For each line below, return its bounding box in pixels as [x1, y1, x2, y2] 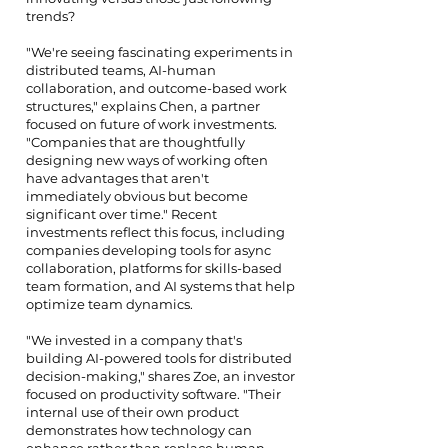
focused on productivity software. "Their [26, 386, 281, 402]
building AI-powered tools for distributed [26, 350, 292, 366]
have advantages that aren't [26, 170, 209, 186]
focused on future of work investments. [26, 116, 277, 132]
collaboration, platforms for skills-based [26, 260, 282, 276]
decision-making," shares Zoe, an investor [26, 368, 295, 384]
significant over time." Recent [26, 206, 217, 222]
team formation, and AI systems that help [26, 278, 295, 294]
